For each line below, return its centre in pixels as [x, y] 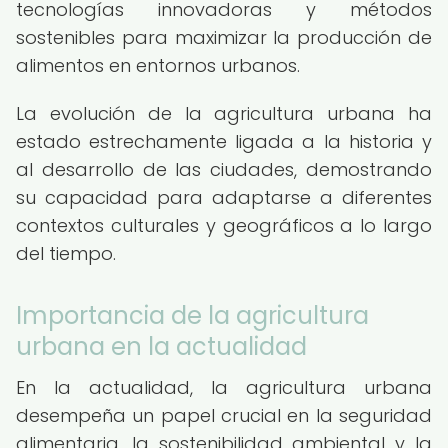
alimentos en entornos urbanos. [158, 65]
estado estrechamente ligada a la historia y [224, 141]
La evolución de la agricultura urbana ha [224, 113]
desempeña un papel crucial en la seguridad [224, 415]
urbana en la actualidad [161, 346]
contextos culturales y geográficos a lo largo [224, 225]
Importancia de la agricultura [192, 315]
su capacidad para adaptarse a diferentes [224, 197]
